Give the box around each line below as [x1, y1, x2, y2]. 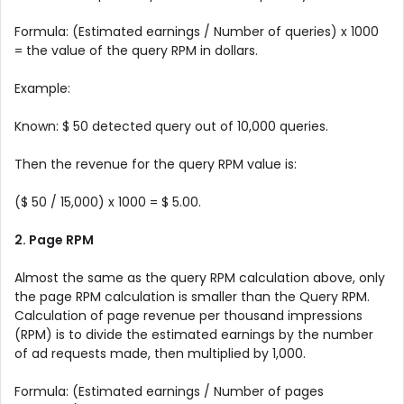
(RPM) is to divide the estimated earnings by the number [14, 325, 373, 344]
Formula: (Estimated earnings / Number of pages [14, 381, 324, 400]
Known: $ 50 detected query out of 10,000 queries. [14, 116, 328, 135]
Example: [14, 78, 70, 97]
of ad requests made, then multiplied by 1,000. [14, 344, 306, 363]
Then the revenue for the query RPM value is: [14, 154, 297, 173]
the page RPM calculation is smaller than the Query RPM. [14, 287, 370, 306]
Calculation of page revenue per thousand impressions [14, 306, 363, 325]
